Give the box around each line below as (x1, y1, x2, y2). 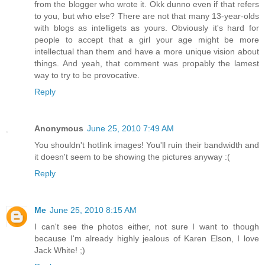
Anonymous (34, 123, 83, 133)
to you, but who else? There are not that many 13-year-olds (34, 11, 259, 21)
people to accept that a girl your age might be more (34, 34, 259, 44)
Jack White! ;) (34, 245, 85, 255)
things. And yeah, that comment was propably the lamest (34, 58, 259, 68)
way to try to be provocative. (34, 70, 140, 80)
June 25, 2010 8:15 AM (50, 205, 137, 215)
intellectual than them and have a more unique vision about (34, 46, 259, 56)
